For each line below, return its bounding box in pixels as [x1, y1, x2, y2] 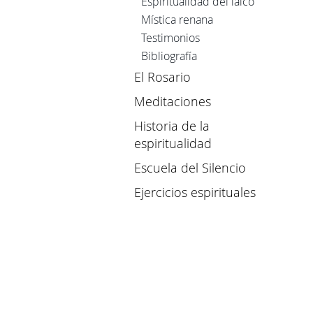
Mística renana [141, 12, 213, 28]
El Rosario [134, 68, 191, 86]
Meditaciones [134, 93, 211, 110]
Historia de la [134, 117, 210, 135]
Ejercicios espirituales [134, 184, 256, 201]
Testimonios [141, 30, 200, 46]
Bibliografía [141, 48, 197, 64]
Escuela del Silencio [134, 159, 246, 177]
